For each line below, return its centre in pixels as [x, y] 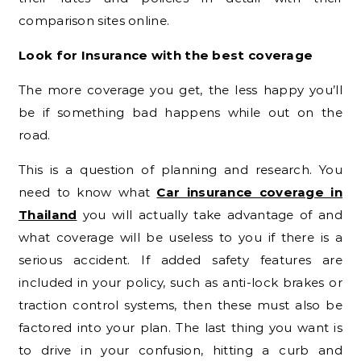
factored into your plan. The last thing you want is [180, 327]
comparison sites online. [94, 20]
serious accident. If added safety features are [180, 259]
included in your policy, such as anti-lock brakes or [180, 282]
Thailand [48, 214]
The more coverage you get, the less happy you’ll [180, 89]
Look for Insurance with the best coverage [166, 55]
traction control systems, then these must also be [180, 305]
